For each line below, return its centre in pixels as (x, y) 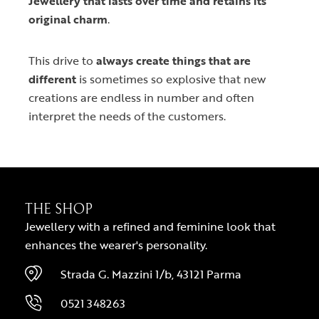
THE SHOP (59, 209)
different (52, 79)
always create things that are (173, 60)
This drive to (62, 60)
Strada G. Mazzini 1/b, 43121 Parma (151, 274)
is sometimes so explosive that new (171, 79)
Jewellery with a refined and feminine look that (150, 226)
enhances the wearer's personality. (116, 245)
